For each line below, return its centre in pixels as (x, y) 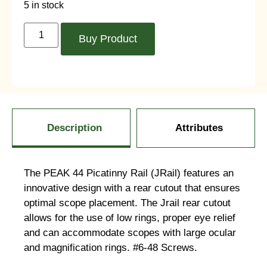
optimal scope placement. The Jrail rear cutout (127, 203)
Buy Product (108, 38)
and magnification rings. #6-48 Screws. (111, 247)
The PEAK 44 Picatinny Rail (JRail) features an (129, 173)
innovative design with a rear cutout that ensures (132, 188)
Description (74, 128)
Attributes (199, 128)
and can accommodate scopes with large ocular (130, 232)
